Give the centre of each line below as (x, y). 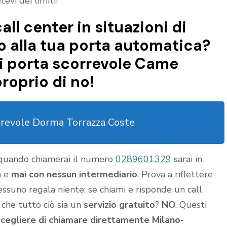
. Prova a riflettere (175, 174)
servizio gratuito (119, 204)
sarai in (187, 159)
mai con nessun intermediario (74, 174)
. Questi (191, 204)
